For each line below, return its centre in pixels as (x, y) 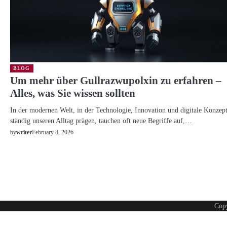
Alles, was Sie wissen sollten (73, 93)
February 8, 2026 (53, 132)
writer (24, 133)
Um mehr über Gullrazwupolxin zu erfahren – (116, 81)
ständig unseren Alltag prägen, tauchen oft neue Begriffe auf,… (101, 121)
